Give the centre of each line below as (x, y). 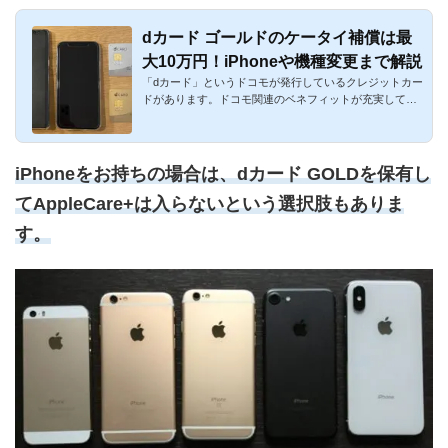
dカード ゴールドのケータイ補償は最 (277, 38)
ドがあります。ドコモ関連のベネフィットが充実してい (279, 99)
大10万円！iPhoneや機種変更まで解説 (282, 62)
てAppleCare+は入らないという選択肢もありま (209, 204)
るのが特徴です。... (190, 116)
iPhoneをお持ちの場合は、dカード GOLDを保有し (223, 174)
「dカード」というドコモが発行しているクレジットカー (282, 82)
